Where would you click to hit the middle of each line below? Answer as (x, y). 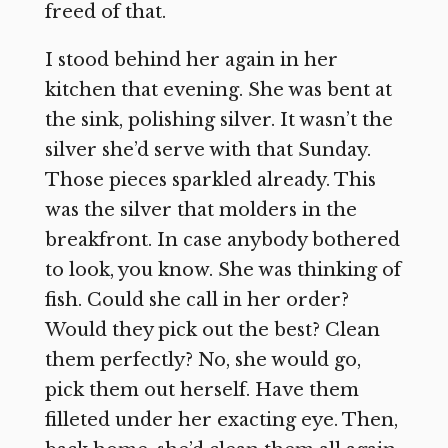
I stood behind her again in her (191, 59)
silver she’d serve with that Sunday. (207, 149)
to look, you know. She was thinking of (222, 269)
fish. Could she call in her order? (196, 299)
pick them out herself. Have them (201, 389)
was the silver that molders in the (200, 209)
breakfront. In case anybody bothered (222, 239)
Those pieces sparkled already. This (210, 179)
